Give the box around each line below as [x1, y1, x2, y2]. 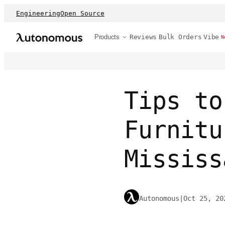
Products [94, 33, 120, 41]
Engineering [16, 9, 60, 17]
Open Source [60, 9, 104, 17]
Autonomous [139, 194, 179, 203]
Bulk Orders [159, 33, 202, 41]
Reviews [129, 33, 157, 41]
